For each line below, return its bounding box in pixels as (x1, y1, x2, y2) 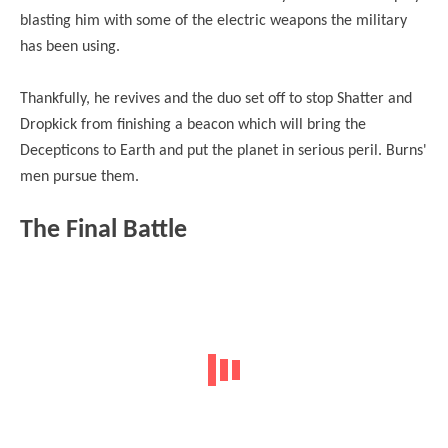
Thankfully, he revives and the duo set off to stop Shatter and (20, 90, 412, 107)
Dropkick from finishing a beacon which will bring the (20, 116, 366, 133)
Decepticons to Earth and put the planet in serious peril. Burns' (20, 142, 427, 159)
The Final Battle (20, 217, 187, 243)
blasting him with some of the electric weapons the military (20, 12, 407, 29)
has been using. (20, 38, 120, 55)
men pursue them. (20, 168, 143, 185)
